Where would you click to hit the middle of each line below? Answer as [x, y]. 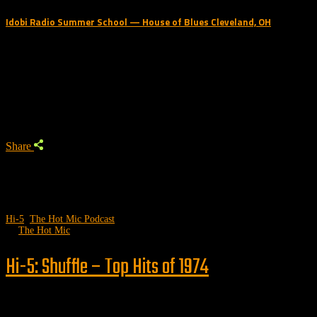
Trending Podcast [59, 96]
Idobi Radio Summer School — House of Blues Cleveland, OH [138, 22]
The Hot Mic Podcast [72, 219]
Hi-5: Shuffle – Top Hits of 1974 [107, 267]
